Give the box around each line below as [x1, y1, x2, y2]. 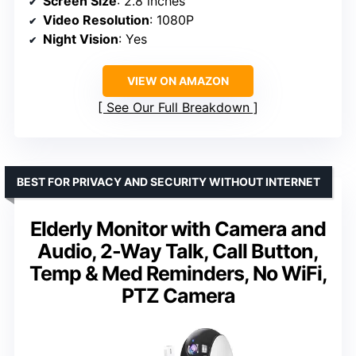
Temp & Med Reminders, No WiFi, [29, 261, 327, 286]
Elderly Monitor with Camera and [30, 217, 326, 242]
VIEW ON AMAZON [127, 74, 229, 88]
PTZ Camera [121, 284, 235, 308]
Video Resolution [43, 12, 149, 29]
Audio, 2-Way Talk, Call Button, [37, 239, 319, 264]
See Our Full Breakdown [106, 99, 250, 116]
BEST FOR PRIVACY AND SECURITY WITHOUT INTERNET [17, 175, 320, 189]
